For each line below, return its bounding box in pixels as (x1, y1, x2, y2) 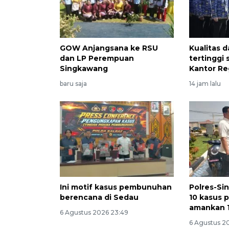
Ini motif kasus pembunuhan (60, 182, 172, 192)
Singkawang (60, 63, 108, 73)
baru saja (60, 79, 87, 87)
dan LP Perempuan (60, 53, 134, 63)
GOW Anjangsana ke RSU (60, 43, 158, 53)
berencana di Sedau (60, 193, 139, 202)
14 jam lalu (189, 79, 221, 87)
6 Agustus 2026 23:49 (60, 209, 128, 217)
